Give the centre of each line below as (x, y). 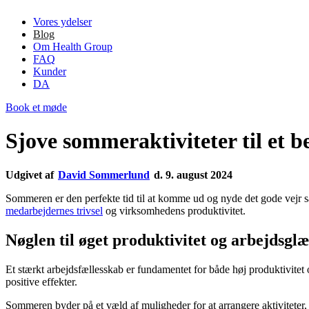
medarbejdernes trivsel (54, 210)
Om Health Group (73, 46)
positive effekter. (41, 281)
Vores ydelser (62, 21)
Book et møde (36, 107)
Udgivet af (30, 175)
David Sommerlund (104, 175)
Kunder (50, 71)
